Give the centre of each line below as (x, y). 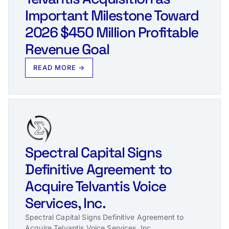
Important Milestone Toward (112, 15)
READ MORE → (59, 67)
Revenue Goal (67, 49)
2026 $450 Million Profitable (112, 32)
